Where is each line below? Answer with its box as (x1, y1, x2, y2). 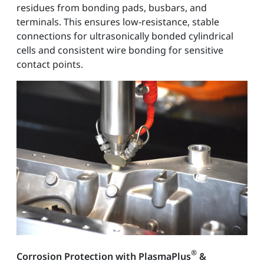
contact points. (16, 57, 83, 71)
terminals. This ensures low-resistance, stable (16, 15, 219, 28)
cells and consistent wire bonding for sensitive (16, 43, 223, 57)
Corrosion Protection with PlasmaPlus (16, 249, 191, 263)
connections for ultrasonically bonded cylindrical (16, 29, 233, 42)
